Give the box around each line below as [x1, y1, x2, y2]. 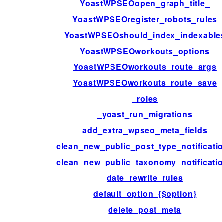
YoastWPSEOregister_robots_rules [72, 13, 218, 25]
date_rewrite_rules [107, 172, 183, 184]
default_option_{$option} [93, 188, 197, 200]
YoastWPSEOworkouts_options [80, 45, 210, 57]
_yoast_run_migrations [97, 109, 193, 120]
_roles [132, 93, 158, 105]
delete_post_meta [108, 204, 182, 216]
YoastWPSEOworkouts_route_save [72, 77, 217, 89]
